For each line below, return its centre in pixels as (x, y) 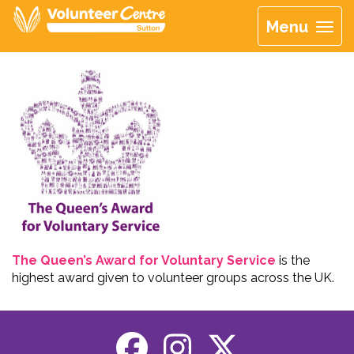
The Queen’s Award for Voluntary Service (144, 260)
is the (293, 260)
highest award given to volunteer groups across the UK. (173, 277)
